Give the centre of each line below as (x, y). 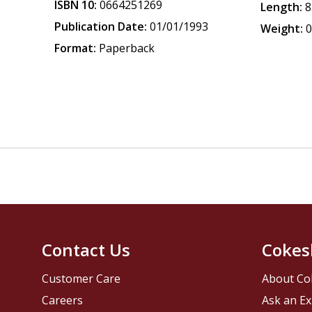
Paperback (127, 48)
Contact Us (86, 250)
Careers (63, 301)
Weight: (282, 29)
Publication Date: (101, 26)
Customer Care (81, 279)
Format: (76, 48)
